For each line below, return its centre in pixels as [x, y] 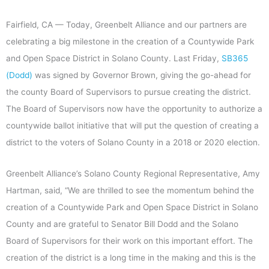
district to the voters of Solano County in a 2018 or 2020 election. [133, 142]
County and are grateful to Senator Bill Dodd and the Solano [122, 224]
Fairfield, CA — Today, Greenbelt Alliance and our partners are [126, 24]
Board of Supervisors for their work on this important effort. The [129, 240]
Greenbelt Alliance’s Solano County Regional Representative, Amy [133, 173]
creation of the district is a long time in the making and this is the [131, 257]
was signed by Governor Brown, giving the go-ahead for [142, 75]
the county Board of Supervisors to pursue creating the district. [128, 92]
